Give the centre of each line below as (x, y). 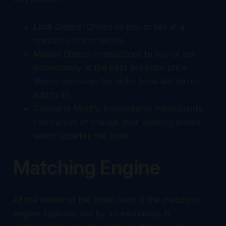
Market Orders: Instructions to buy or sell (114, 54)
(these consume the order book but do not (117, 81)
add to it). (52, 95)
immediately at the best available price (110, 67)
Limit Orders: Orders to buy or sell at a (109, 26)
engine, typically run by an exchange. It (91, 213)
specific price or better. (79, 40)
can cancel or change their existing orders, (118, 122)
